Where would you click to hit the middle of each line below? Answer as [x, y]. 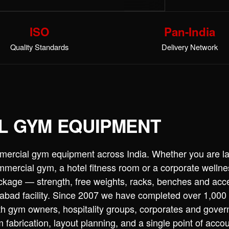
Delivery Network [190, 47]
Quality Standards [39, 47]
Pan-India [190, 31]
